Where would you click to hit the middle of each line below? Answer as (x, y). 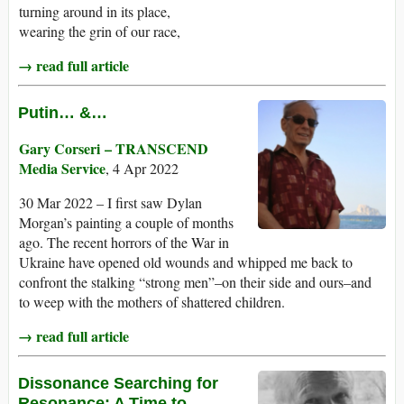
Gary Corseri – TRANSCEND (114, 149)
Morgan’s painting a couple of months (126, 223)
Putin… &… (63, 113)
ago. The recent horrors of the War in (124, 243)
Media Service (62, 169)
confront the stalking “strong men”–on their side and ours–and (195, 282)
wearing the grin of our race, (100, 32)
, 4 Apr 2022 (142, 169)
